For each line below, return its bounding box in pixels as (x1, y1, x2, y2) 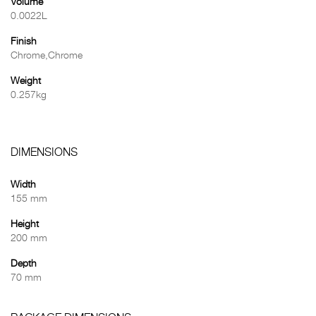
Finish (11, 37, 37, 47)
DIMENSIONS (11, 147, 78, 159)
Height (11, 219, 39, 229)
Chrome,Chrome (11, 51, 83, 61)
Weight (11, 76, 41, 86)
